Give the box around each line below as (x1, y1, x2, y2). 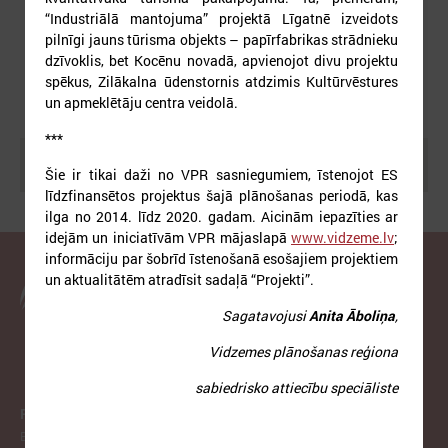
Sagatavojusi (222, 306, 309, 326)
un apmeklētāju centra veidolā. (45, 93, 238, 113)
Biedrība (20, 427, 65, 444)
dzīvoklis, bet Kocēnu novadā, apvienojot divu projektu (45, 51, 398, 71)
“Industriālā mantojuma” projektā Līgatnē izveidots (45, 9, 398, 29)
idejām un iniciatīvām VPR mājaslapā (45, 228, 291, 248)
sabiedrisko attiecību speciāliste (195, 378, 398, 398)
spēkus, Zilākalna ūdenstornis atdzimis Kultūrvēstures (45, 72, 398, 92)
